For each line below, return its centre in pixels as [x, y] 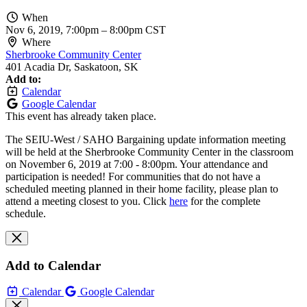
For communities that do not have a [184, 176]
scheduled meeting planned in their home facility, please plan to [142, 188]
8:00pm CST [138, 29]
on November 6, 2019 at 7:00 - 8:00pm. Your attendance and [137, 164]
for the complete [224, 201]
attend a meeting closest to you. [74, 201]
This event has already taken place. [81, 116]
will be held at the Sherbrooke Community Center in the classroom [149, 151]
